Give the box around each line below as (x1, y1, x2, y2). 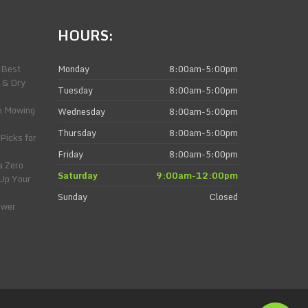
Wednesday (57, 104, 105, 119)
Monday (57, 61, 89, 76)
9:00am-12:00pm (156, 168, 238, 183)
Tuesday (57, 82, 93, 98)
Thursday (57, 125, 96, 140)
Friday (57, 146, 83, 162)
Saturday (57, 168, 98, 183)
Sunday (57, 189, 87, 204)
